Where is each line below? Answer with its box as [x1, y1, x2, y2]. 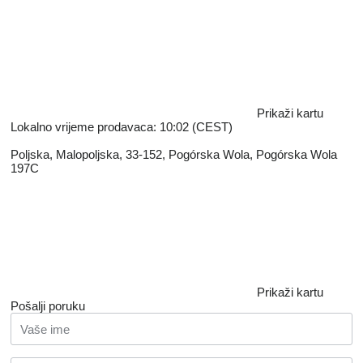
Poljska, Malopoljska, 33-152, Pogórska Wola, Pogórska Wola [11, 147, 337, 161]
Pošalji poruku [11, 299, 85, 313]
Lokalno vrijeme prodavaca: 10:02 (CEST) [11, 120, 233, 134]
